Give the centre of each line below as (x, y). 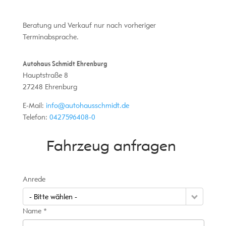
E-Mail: (34, 106)
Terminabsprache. (50, 37)
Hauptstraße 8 (45, 76)
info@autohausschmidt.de (87, 106)
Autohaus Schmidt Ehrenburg (65, 64)
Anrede (34, 180)
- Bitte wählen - (53, 197)
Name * (35, 211)
